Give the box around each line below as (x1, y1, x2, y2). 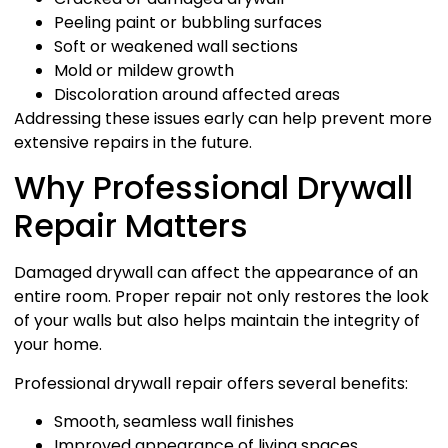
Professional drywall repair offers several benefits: (14, 371, 408, 395)
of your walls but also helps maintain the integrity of (14, 309, 420, 333)
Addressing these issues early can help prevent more (14, 106, 432, 130)
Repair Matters (14, 203, 248, 249)
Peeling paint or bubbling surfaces (54, 10, 322, 34)
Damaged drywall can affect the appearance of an (14, 261, 418, 285)
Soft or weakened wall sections (54, 34, 298, 58)
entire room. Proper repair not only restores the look (14, 285, 429, 309)
